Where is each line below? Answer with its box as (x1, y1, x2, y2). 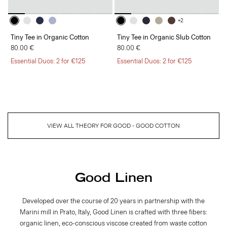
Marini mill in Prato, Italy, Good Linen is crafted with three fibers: (20, 208, 207, 216)
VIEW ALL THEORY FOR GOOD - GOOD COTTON (47, 122, 180, 130)
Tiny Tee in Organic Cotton (11, 33, 89, 42)
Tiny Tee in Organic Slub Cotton (117, 33, 211, 42)
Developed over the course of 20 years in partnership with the (22, 197, 205, 205)
